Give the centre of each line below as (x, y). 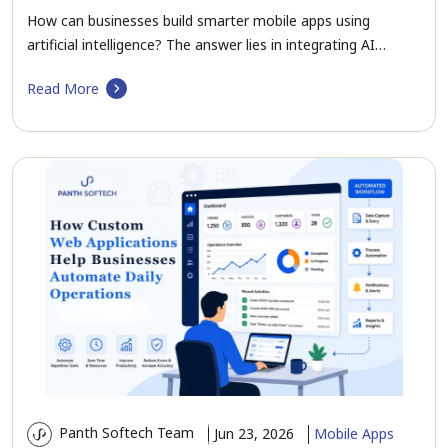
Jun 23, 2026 (254, 433)
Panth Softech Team (124, 432)
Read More (63, 88)
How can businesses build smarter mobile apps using (198, 20)
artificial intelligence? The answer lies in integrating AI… (206, 44)
